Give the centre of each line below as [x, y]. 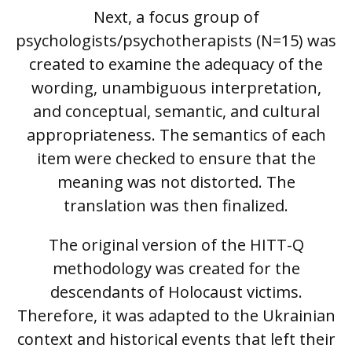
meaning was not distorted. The [176, 182]
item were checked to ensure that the [176, 159]
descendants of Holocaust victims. [176, 292]
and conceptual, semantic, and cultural [176, 112]
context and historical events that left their [176, 339]
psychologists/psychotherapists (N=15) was [176, 41]
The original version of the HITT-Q [176, 245]
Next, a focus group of [176, 17]
